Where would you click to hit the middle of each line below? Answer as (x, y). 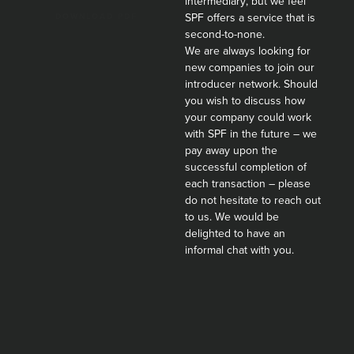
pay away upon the (231, 150)
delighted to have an (235, 233)
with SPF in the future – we (251, 134)
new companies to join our (250, 67)
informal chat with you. (239, 250)
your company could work (248, 117)
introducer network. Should (251, 84)
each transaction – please (248, 183)
